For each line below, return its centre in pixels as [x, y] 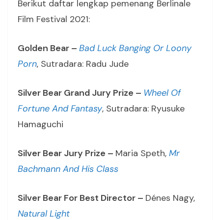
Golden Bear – [48, 48]
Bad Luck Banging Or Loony [135, 48]
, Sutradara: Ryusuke [143, 109]
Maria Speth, [142, 153]
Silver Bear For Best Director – [82, 198]
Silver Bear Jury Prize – [67, 153]
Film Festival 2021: [54, 19]
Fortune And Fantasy [60, 109]
